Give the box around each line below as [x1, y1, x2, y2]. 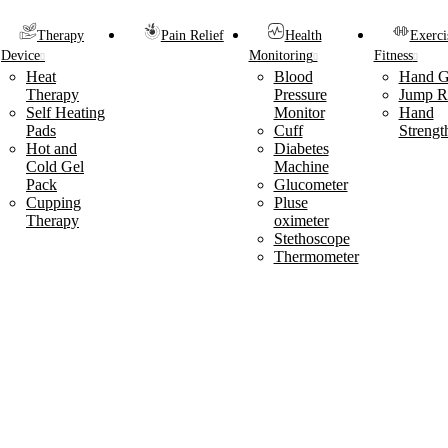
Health [284, 28, 322, 43]
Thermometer [273, 248, 359, 265]
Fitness [373, 48, 413, 63]
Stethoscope [273, 230, 350, 247]
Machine [273, 158, 329, 175]
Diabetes [273, 140, 329, 157]
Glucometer [273, 176, 348, 193]
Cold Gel [26, 158, 84, 175]
